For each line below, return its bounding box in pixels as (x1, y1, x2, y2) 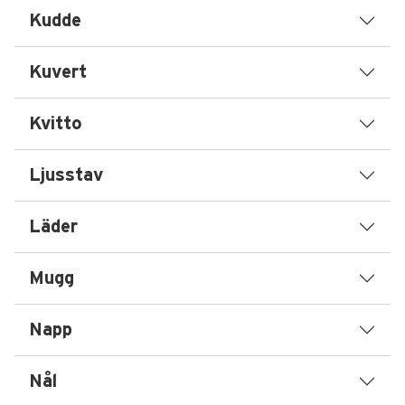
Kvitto (29, 115, 82, 133)
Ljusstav (29, 166, 103, 184)
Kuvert (29, 63, 87, 81)
